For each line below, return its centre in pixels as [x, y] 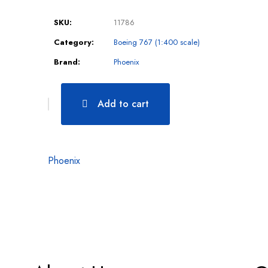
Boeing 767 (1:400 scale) [156, 42]
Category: [74, 42]
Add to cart [123, 104]
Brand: [67, 62]
